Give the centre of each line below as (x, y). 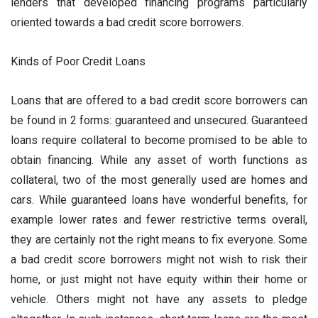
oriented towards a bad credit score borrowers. (127, 23)
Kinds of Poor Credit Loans (78, 62)
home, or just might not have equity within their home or (159, 280)
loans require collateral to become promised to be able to (159, 141)
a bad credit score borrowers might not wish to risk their (159, 260)
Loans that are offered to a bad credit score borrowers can (159, 101)
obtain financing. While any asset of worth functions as (159, 160)
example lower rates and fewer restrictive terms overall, (159, 220)
